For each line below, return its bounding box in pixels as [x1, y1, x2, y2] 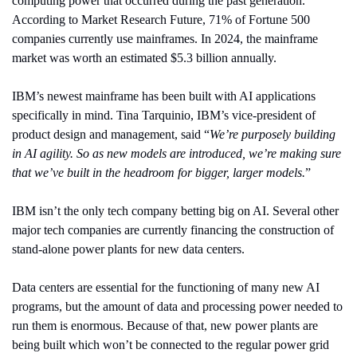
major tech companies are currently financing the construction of [11, 222, 334, 237]
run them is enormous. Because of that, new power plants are [11, 318, 318, 332]
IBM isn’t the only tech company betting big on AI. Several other [11, 203, 339, 218]
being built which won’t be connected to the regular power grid [11, 337, 329, 351]
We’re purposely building [209, 127, 335, 141]
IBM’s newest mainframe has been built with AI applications [11, 88, 316, 103]
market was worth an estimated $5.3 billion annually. [11, 50, 277, 65]
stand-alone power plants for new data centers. [11, 241, 245, 256]
